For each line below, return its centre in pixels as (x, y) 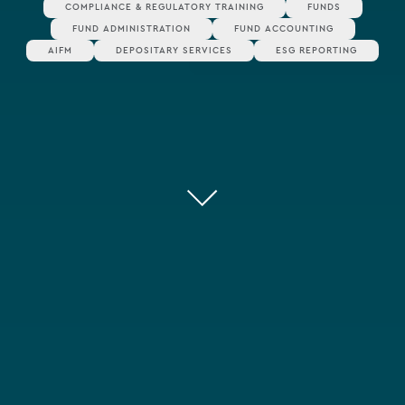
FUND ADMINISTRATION (131, 28)
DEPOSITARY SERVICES (174, 50)
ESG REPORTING (316, 50)
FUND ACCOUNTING (283, 28)
